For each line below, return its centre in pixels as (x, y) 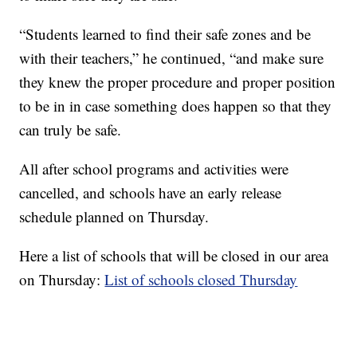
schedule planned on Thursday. (114, 217)
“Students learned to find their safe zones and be (165, 34)
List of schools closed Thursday (201, 280)
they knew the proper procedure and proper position (178, 82)
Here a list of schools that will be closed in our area (174, 256)
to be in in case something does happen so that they (176, 106)
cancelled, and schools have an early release (151, 193)
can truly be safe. (71, 130)
